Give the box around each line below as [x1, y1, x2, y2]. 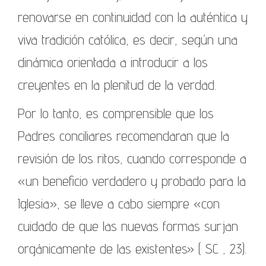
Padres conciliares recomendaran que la [18, 126, 229, 144]
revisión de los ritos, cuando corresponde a [18, 149, 246, 167]
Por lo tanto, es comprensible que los [18, 104, 214, 122]
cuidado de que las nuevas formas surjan [18, 217, 238, 235]
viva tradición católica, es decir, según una [18, 30, 237, 48]
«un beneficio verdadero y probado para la [18, 172, 246, 189]
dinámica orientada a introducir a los [18, 53, 208, 71]
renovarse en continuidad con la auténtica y [18, 8, 248, 26]
